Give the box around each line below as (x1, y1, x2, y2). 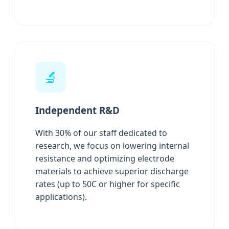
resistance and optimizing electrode (35, 153, 174, 165)
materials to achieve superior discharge (35, 166, 189, 177)
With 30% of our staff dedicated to (35, 127, 167, 139)
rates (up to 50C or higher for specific (35, 178, 180, 190)
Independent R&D (35, 103, 120, 117)
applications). (35, 191, 87, 203)
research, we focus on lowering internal (35, 140, 189, 152)
